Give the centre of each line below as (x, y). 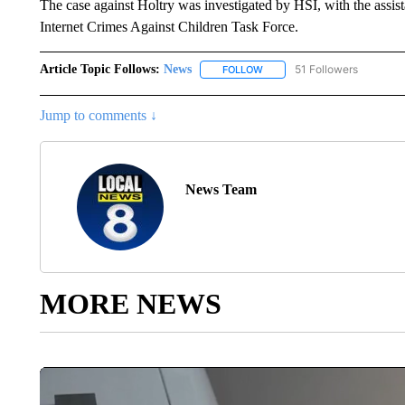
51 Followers (326, 69)
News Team (221, 190)
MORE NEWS (130, 304)
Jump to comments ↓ (98, 116)
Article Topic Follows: (99, 69)
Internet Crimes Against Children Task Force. (169, 27)
